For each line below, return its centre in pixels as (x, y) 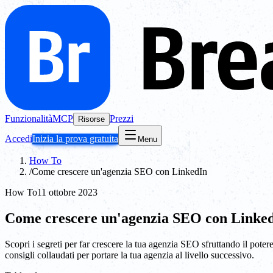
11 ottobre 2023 (67, 192)
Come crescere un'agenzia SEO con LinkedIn (119, 172)
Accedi (19, 139)
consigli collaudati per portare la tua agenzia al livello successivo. (129, 255)
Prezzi (122, 119)
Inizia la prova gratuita (75, 139)
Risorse (91, 119)
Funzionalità (29, 119)
